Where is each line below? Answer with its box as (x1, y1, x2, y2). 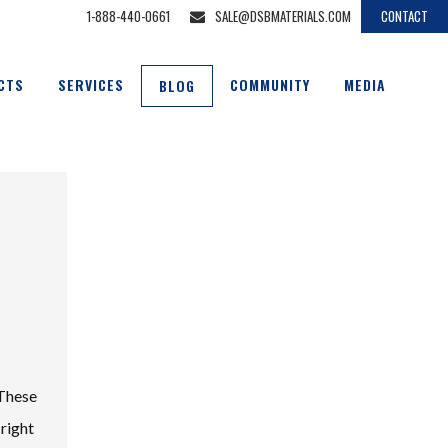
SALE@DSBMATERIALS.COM (215, 6, 351, 26)
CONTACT (381, 6, 428, 26)
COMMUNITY (230, 74, 310, 95)
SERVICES (58, 74, 124, 95)
